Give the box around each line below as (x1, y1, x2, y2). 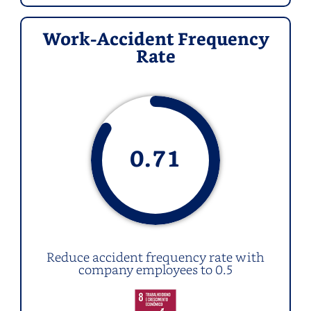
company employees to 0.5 (78, 260, 233, 278)
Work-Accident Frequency (42, 27, 269, 55)
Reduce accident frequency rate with (47, 248, 264, 266)
